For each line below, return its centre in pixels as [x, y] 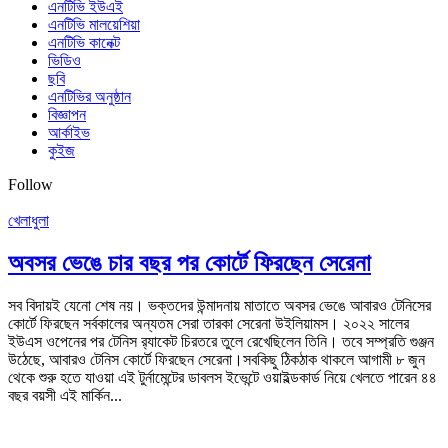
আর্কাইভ [69, 132]
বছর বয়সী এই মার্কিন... [65, 395]
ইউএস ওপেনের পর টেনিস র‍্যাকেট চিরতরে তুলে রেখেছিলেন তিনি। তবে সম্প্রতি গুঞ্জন [221, 341]
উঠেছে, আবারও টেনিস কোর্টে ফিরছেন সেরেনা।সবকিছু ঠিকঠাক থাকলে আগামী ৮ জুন [216, 359]
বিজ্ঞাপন [67, 114]
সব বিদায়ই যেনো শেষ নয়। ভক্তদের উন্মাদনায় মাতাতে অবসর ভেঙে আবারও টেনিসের [219, 305]
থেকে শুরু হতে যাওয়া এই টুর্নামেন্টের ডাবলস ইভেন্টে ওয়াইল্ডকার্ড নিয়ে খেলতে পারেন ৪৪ [222, 377]
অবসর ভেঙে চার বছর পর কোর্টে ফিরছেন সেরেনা [189, 262]
